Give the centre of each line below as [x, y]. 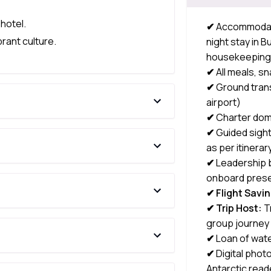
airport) [224, 102]
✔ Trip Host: [234, 208]
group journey [238, 223]
